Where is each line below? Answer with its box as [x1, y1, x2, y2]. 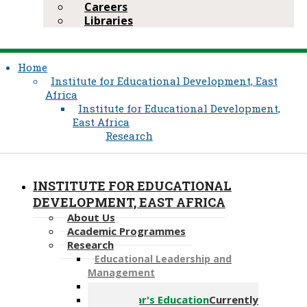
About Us [67, 210, 115, 224]
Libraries [84, 12, 133, 28]
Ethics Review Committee [95, 279, 221, 293]
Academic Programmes [67, 223, 186, 238]
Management [88, 265, 155, 279]
